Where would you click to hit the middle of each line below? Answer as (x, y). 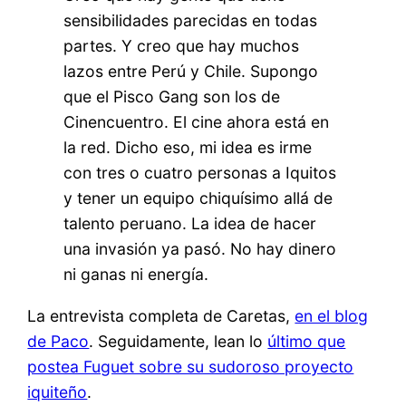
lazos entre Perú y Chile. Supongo (191, 72)
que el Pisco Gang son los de (172, 97)
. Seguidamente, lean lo (179, 341)
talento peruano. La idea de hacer (190, 224)
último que (307, 341)
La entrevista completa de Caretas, (161, 315)
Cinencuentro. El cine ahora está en (197, 122)
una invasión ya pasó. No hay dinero (200, 249)
